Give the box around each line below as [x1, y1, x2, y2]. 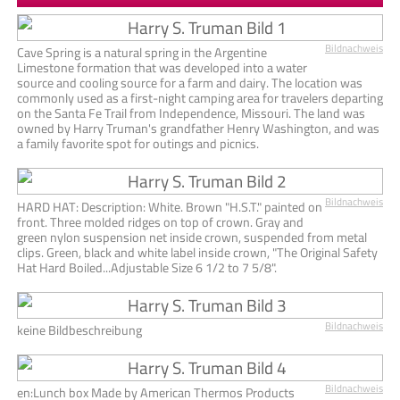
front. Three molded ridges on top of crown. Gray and [17, 209, 304, 234]
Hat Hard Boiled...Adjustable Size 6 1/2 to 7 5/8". [17, 254, 277, 279]
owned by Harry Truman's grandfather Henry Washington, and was [17, 116, 379, 141]
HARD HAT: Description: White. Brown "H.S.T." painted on [17, 194, 322, 219]
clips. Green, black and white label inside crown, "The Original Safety [17, 239, 378, 264]
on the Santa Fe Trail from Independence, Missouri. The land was [17, 101, 365, 126]
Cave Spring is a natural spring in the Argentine [17, 40, 267, 65]
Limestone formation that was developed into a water [17, 55, 307, 80]
